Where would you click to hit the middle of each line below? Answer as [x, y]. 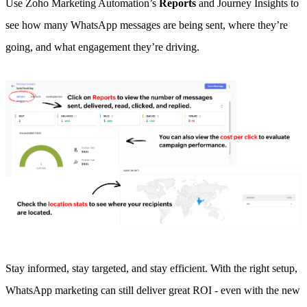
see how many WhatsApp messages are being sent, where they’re [147, 25]
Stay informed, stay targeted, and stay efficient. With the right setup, [151, 269]
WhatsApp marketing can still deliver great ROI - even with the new [153, 291]
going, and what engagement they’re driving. [102, 47]
